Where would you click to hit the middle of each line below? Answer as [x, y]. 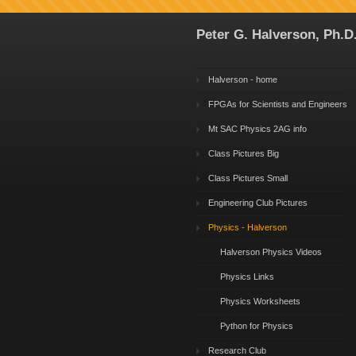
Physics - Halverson [248, 227]
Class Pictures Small [248, 178]
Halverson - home [243, 79]
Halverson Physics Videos [271, 252]
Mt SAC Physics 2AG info [257, 129]
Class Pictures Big [244, 153]
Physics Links [247, 277]
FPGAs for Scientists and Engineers [278, 104]
